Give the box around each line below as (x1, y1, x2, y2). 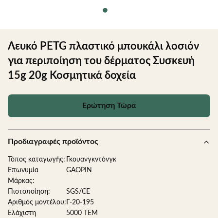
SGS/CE (66, 188, 90, 195)
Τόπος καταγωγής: (8, 156, 65, 163)
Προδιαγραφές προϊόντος (8, 138, 98, 145)
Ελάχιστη (8, 210, 36, 217)
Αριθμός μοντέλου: (8, 199, 66, 206)
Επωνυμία (8, 167, 38, 174)
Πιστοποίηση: (8, 188, 50, 195)
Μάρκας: (8, 178, 35, 184)
